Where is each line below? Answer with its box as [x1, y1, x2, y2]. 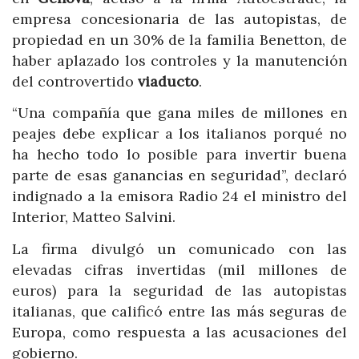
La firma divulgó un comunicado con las [12, 239, 347, 258]
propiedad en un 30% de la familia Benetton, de [12, 30, 347, 49]
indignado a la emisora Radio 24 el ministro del [12, 187, 347, 205]
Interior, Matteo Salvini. [12, 208, 175, 226]
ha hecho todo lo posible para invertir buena [12, 145, 347, 163]
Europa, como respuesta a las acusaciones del [12, 322, 347, 341]
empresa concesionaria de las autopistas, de [12, 9, 347, 28]
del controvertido [12, 71, 138, 91]
